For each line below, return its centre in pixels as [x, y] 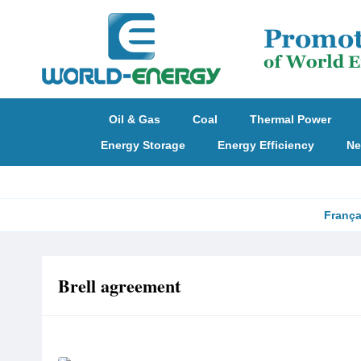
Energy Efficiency [266, 145]
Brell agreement [119, 286]
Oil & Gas [135, 119]
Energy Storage [143, 145]
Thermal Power [290, 119]
